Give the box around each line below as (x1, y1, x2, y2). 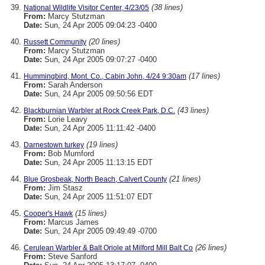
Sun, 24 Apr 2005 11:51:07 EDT (42, 192, 153, 201)
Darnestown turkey (24, 141, 84, 149)
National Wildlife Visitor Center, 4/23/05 (24, 4, 149, 12)
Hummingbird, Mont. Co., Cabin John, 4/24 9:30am (24, 72, 186, 80)
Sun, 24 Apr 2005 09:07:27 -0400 (42, 55, 157, 64)
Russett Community (24, 38, 86, 46)
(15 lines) (75, 209, 106, 218)
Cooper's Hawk (24, 209, 73, 218)
